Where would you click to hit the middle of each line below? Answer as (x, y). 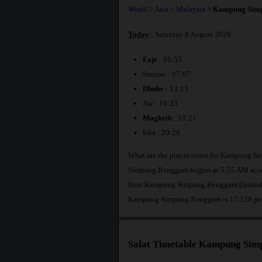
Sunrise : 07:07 (166, 74)
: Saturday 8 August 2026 (190, 34)
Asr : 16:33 (160, 104)
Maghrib (157, 118)
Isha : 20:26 (161, 133)
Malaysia (190, 9)
